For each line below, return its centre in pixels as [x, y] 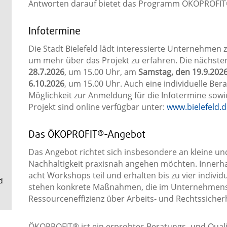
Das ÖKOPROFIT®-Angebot [87, 135]
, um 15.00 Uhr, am [101, 72]
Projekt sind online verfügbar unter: [97, 107]
